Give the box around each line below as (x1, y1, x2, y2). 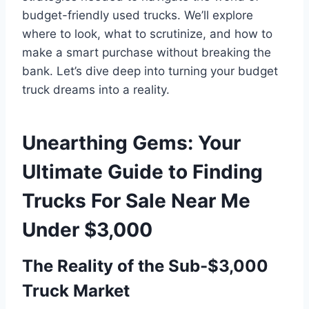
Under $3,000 (22, 217, 152, 241)
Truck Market (22, 280, 130, 301)
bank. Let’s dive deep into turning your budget (22, 63, 278, 78)
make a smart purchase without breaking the (22, 45, 271, 59)
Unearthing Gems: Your (22, 130, 241, 154)
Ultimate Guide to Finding (22, 159, 263, 183)
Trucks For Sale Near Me (22, 188, 250, 212)
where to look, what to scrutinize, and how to (22, 26, 272, 41)
